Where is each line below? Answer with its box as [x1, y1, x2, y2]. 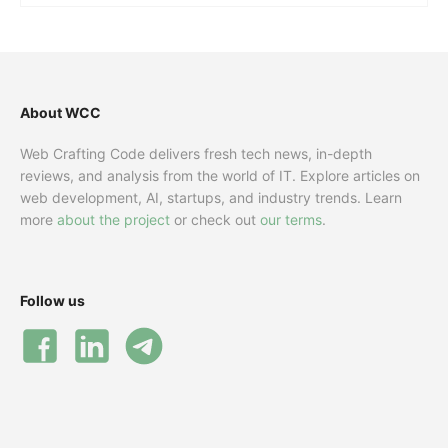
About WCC [20, 104, 101, 122]
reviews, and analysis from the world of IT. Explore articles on [20, 167, 420, 185]
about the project [57, 211, 170, 229]
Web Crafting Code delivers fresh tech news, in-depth [20, 145, 372, 163]
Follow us [20, 292, 85, 310]
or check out [170, 211, 260, 229]
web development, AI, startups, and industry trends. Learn [20, 189, 402, 207]
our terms [260, 211, 322, 229]
